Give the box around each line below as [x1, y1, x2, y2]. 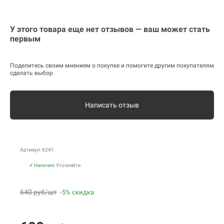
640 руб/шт [20, 188, 57, 196]
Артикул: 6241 [20, 147, 54, 153]
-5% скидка [60, 188, 94, 196]
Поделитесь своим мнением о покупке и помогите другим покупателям [10, 62, 214, 69]
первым [10, 34, 40, 44]
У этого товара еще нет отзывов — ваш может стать [10, 24, 210, 34]
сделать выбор [10, 69, 53, 77]
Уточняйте [56, 162, 80, 168]
